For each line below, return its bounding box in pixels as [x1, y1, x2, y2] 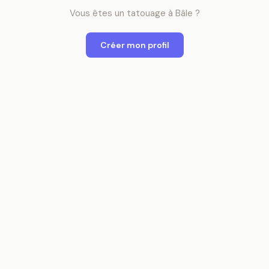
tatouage [126, 7, 166, 19]
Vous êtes [69, 7, 115, 19]
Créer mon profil [100, 40, 169, 50]
